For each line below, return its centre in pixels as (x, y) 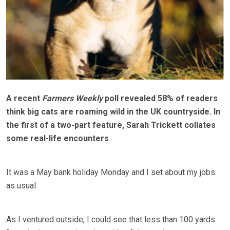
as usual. (22, 186)
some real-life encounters (57, 139)
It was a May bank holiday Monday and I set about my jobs (111, 172)
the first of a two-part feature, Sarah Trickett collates (111, 125)
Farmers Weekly (72, 99)
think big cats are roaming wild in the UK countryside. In (113, 112)
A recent (24, 99)
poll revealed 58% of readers (160, 99)
